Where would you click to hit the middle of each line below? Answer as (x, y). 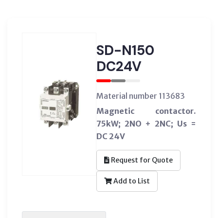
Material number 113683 (140, 96)
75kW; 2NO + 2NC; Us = (146, 123)
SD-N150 (125, 50)
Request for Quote (141, 160)
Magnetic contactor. (146, 111)
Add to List (131, 181)
